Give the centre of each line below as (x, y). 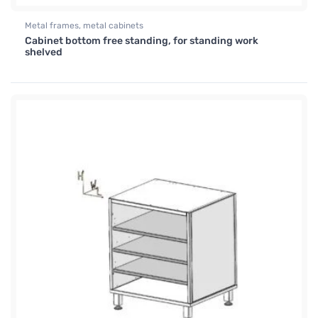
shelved (44, 53)
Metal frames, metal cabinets (84, 26)
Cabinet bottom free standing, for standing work (142, 41)
